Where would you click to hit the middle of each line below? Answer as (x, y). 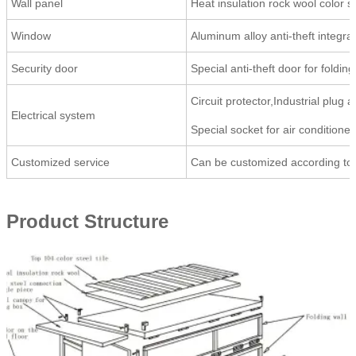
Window (31, 36)
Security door (44, 68)
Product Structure (87, 221)
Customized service (60, 162)
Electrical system (53, 115)
